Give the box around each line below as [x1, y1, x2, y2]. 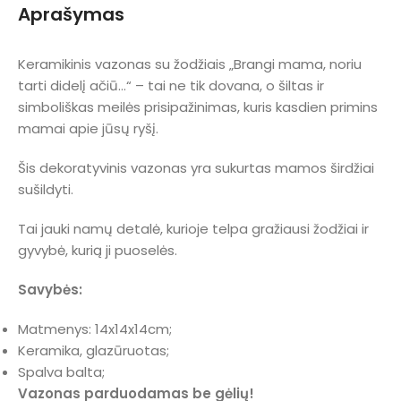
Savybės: [18, 279, 82, 299]
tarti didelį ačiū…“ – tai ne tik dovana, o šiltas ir [18, 75, 324, 95]
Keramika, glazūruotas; [18, 340, 169, 360]
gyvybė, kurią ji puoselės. [18, 240, 177, 260]
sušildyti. [18, 179, 73, 199]
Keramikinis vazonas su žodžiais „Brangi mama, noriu [18, 54, 362, 73]
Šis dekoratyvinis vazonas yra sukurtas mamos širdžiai [18, 158, 374, 177]
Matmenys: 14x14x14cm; [18, 319, 172, 338]
